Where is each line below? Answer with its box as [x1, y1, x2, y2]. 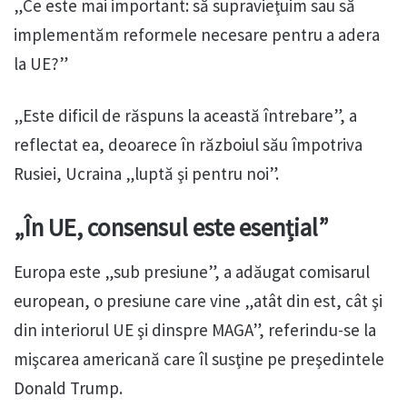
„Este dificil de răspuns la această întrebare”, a [14, 104, 357, 127]
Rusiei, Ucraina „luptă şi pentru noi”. [14, 163, 279, 185]
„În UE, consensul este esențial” [14, 212, 329, 243]
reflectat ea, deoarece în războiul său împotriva [14, 134, 362, 156]
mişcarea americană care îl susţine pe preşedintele [14, 347, 384, 370]
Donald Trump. [14, 376, 123, 399]
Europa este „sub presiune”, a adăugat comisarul [14, 260, 370, 283]
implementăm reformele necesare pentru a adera [14, 24, 380, 46]
